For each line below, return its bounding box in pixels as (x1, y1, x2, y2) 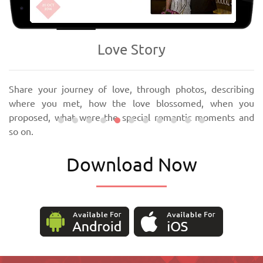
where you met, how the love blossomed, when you (9, 98, 255, 109)
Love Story (97, 42, 166, 58)
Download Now (66, 154, 197, 176)
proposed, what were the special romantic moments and (9, 112, 255, 123)
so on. (9, 126, 34, 137)
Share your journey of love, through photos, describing (9, 84, 255, 95)
